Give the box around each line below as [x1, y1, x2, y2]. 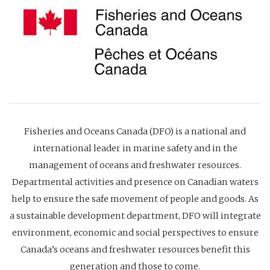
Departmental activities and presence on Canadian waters [11, 176, 259, 187]
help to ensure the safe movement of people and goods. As [11, 193, 259, 204]
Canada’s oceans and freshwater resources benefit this [20, 243, 250, 255]
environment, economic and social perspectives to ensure [11, 227, 259, 238]
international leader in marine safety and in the [33, 142, 237, 154]
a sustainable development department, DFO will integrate [9, 210, 261, 221]
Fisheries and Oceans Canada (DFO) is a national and [24, 125, 246, 137]
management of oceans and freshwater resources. [29, 159, 241, 171]
